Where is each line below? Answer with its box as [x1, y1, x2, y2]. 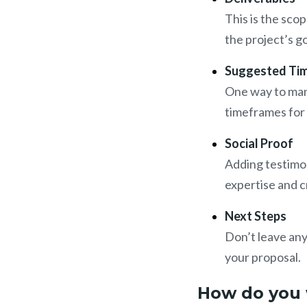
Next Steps [225, 208, 286, 224]
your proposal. [225, 249, 303, 265]
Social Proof [225, 136, 293, 151]
